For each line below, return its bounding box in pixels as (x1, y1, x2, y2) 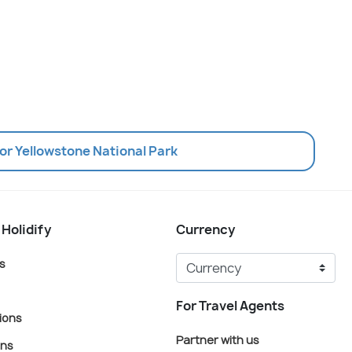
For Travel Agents (176, 297, 284, 315)
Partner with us (176, 332, 259, 347)
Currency (176, 221, 235, 239)
